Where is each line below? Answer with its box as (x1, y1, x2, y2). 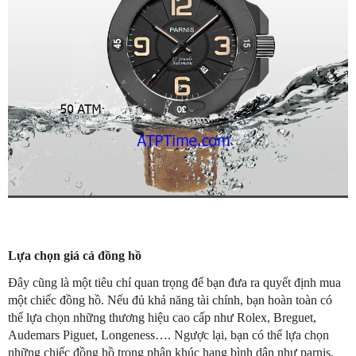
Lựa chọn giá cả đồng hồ (8, 249, 141, 263)
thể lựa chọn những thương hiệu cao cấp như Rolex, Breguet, (8, 311, 316, 325)
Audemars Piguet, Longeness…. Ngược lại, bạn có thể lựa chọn (8, 328, 329, 342)
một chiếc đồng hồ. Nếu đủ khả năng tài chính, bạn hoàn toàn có (8, 293, 332, 308)
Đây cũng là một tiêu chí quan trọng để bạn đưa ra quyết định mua (8, 276, 341, 290)
